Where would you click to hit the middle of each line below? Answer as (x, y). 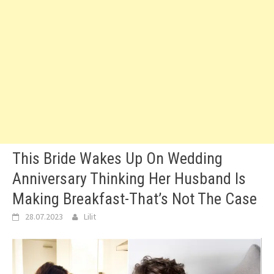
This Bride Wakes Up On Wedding (117, 158)
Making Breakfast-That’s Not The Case (135, 199)
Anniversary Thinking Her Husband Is (129, 179)
